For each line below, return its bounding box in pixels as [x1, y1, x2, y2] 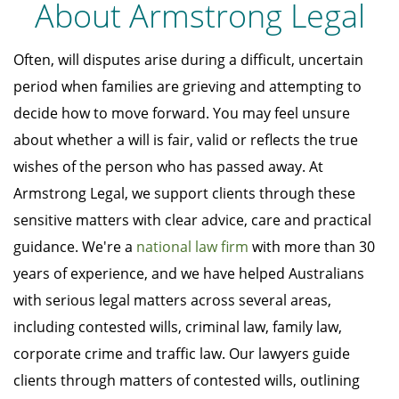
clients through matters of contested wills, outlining [13, 370, 360, 391]
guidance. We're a [13, 237, 136, 257]
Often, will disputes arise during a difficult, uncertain [13, 50, 363, 70]
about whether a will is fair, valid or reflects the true [13, 130, 358, 151]
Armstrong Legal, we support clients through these [13, 183, 355, 204]
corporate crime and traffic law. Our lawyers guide [13, 344, 350, 364]
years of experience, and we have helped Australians [13, 264, 364, 284]
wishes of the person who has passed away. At [13, 157, 323, 177]
